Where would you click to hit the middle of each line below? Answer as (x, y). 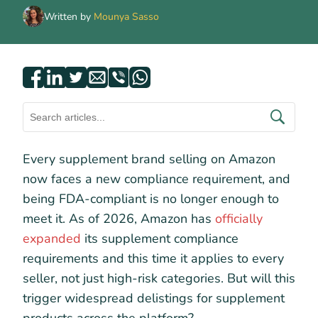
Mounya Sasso (126, 16)
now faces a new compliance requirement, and (157, 179)
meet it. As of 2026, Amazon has (119, 219)
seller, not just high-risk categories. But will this (159, 278)
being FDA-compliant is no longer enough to (151, 199)
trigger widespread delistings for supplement (154, 298)
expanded (52, 238)
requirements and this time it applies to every (153, 258)
